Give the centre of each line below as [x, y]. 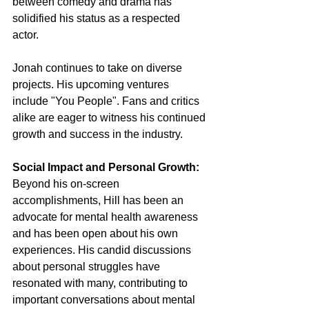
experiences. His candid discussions [103, 250]
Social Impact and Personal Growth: [106, 167]
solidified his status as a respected [98, 18]
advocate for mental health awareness [107, 217]
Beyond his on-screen [67, 183]
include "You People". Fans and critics [107, 101]
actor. [26, 34]
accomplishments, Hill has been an [99, 200]
